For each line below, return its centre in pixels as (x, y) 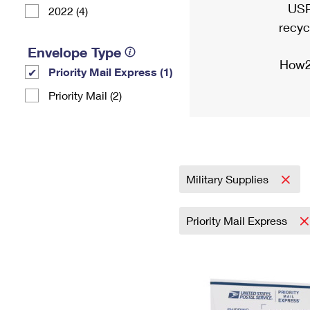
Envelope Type (74, 52)
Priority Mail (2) (85, 95)
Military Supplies (229, 179)
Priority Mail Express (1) (111, 72)
